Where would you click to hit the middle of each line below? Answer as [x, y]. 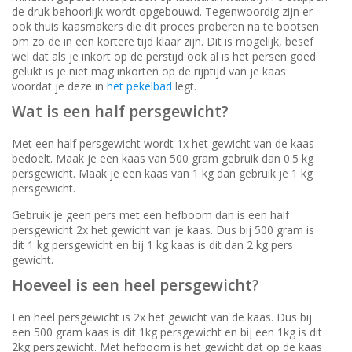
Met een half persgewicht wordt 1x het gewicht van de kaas [163, 143]
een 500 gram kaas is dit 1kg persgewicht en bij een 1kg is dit [167, 332]
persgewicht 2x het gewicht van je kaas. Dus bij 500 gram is [163, 229]
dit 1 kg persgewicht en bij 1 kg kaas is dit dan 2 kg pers [152, 244]
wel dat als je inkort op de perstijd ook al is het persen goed [164, 56]
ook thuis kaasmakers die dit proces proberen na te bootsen [165, 26]
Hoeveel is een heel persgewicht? [136, 284]
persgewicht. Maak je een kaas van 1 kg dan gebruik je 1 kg [162, 173]
